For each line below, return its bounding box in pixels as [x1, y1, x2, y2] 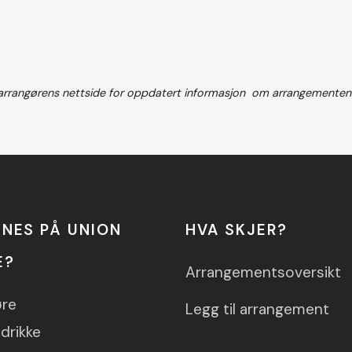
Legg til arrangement [185, 299, 330, 320]
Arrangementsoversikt [185, 262, 342, 283]
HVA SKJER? [185, 220, 288, 240]
